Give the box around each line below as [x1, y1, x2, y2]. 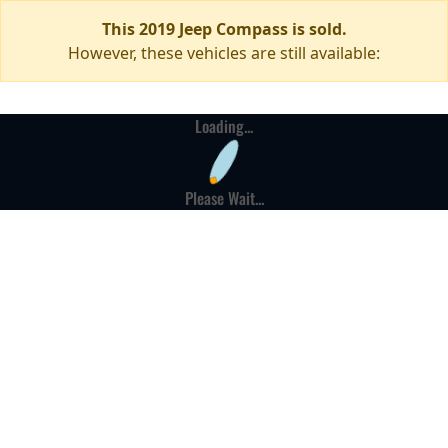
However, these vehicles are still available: [68, 42, 380, 64]
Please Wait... [184, 186, 264, 210]
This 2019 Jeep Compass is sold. [101, 18, 347, 40]
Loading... [195, 114, 253, 138]
